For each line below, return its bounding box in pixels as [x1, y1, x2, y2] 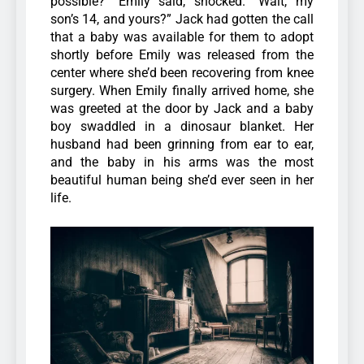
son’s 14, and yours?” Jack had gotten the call [50, 11, 314, 27]
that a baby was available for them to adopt [50, 28, 314, 45]
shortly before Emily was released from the [50, 46, 314, 63]
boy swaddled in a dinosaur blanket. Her [50, 118, 314, 134]
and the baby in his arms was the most [50, 154, 314, 170]
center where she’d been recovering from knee [50, 64, 314, 80]
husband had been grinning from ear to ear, [50, 136, 314, 152]
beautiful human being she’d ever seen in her [50, 171, 314, 188]
